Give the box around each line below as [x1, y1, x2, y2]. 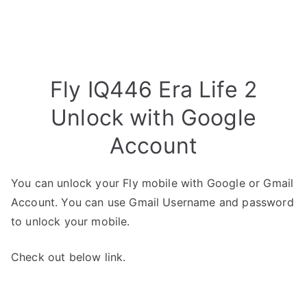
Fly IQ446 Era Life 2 [49, 76, 258, 103]
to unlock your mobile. [11, 214, 130, 228]
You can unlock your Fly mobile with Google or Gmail [11, 176, 294, 190]
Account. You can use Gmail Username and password [11, 195, 294, 209]
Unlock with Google [51, 104, 256, 131]
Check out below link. [11, 250, 126, 264]
